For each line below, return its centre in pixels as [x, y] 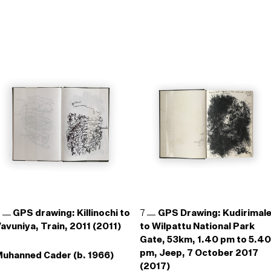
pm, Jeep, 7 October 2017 [199, 253]
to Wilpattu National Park [197, 227]
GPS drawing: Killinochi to [72, 213]
